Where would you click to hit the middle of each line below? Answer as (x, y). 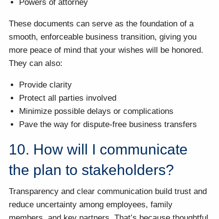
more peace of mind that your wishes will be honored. (106, 50)
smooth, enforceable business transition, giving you (103, 37)
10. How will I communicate (99, 150)
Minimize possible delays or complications (97, 111)
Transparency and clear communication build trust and (108, 191)
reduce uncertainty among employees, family (91, 204)
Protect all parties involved (68, 98)
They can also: (36, 64)
